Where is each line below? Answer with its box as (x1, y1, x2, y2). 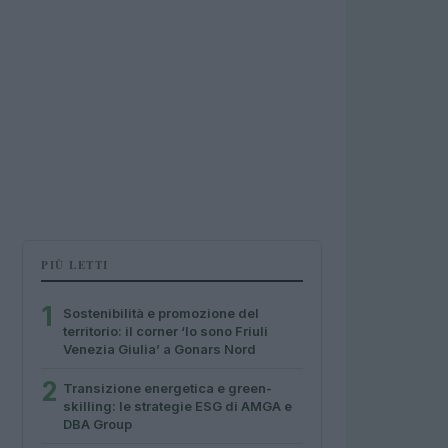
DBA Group (63, 416, 132, 432)
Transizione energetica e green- (63, 380, 272, 396)
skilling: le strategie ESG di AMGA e (63, 398, 292, 414)
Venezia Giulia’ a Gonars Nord (63, 341, 256, 357)
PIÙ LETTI (41, 257, 109, 273)
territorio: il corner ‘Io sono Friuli (63, 323, 268, 339)
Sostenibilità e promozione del (63, 305, 259, 321)
